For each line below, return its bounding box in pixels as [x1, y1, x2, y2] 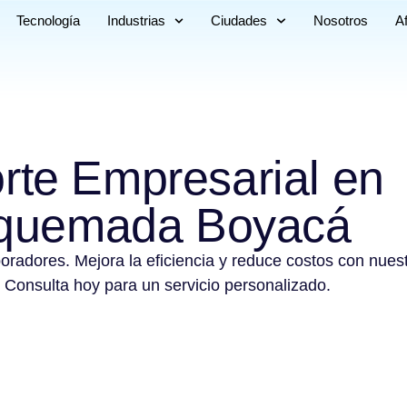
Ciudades [211, 13, 268, 28]
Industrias [106, 13, 165, 28]
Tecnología [15, 13, 80, 28]
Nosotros [313, 13, 368, 28]
